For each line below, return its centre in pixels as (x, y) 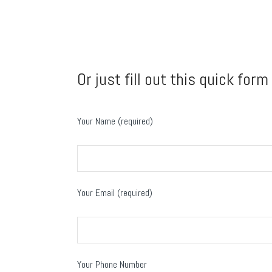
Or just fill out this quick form (173, 80)
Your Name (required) (115, 121)
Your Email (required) (115, 193)
